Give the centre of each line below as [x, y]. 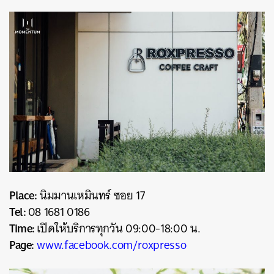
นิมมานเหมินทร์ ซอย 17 [91, 195]
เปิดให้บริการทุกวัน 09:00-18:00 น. [119, 228]
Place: [23, 195]
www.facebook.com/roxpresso [112, 245]
